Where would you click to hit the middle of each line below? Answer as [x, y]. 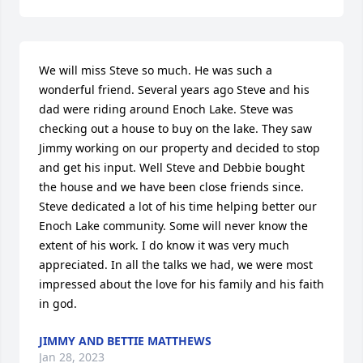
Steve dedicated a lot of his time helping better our [178, 206]
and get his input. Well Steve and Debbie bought [172, 167]
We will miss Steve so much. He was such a [156, 70]
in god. [58, 303]
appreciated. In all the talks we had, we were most [176, 265]
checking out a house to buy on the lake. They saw [175, 128]
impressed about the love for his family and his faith [181, 284]
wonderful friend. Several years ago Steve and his [174, 90]
